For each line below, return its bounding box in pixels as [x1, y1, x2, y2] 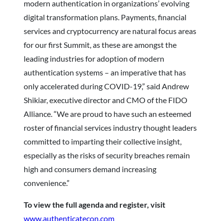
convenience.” [24, 178, 70, 187]
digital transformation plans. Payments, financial [24, 12, 186, 22]
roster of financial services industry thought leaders [24, 122, 197, 132]
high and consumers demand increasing [24, 164, 156, 174]
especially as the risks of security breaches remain [24, 150, 190, 160]
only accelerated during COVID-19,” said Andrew [24, 81, 189, 91]
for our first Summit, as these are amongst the [24, 39, 177, 49]
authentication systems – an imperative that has [24, 67, 186, 77]
